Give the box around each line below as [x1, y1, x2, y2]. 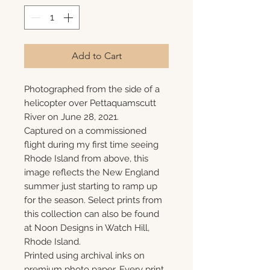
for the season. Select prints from [24, 195, 162, 206]
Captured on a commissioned [24, 125, 146, 136]
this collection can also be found [24, 209, 159, 219]
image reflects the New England [24, 167, 159, 178]
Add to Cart [71, 50, 122, 61]
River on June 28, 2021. [24, 111, 119, 122]
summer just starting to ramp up [24, 181, 157, 192]
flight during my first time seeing [24, 139, 159, 150]
